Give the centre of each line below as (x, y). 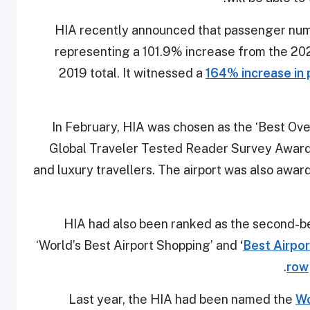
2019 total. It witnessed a (132, 73)
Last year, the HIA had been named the (182, 300)
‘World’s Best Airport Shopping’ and (138, 246)
